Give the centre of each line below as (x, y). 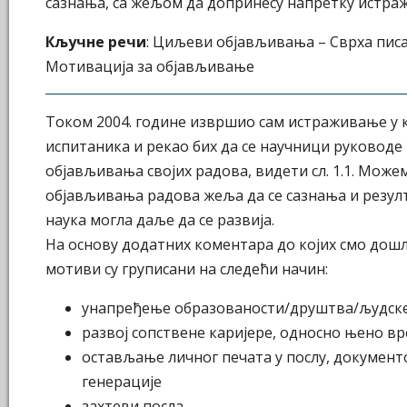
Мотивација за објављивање (150, 67)
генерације (122, 382)
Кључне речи (96, 42)
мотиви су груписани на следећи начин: (187, 269)
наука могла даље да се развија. (160, 220)
